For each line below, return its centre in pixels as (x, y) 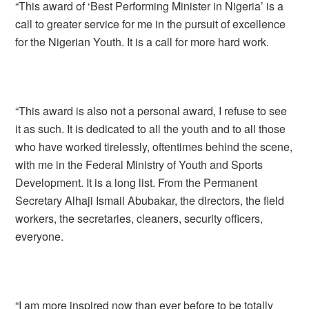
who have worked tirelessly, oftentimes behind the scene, (154, 147)
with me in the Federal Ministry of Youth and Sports (139, 165)
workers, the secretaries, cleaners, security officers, (139, 218)
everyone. (40, 236)
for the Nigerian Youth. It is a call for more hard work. (142, 42)
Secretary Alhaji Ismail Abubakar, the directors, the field (150, 200)
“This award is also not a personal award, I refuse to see (151, 111)
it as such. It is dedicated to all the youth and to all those (151, 129)
